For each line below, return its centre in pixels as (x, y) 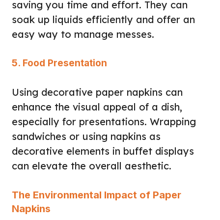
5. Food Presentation (59, 63)
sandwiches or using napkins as (86, 136)
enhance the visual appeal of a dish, (97, 107)
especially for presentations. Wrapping (104, 121)
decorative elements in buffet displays (103, 151)
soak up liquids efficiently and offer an (103, 19)
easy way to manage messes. (83, 34)
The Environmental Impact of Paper (96, 195)
